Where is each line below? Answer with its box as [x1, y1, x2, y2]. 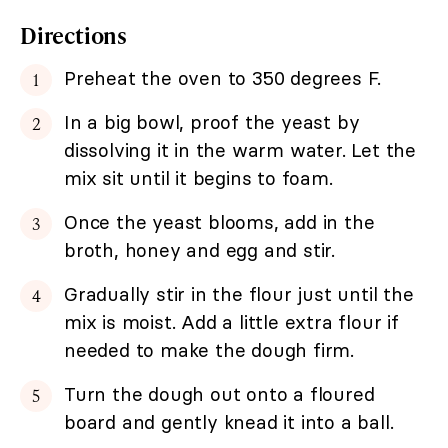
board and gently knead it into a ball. [64, 410, 394, 435]
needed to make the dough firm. [64, 338, 354, 363]
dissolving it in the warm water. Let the [64, 138, 416, 163]
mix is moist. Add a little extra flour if [64, 310, 399, 335]
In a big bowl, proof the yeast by [64, 110, 360, 135]
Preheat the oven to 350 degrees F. [64, 66, 382, 91]
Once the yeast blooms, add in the [64, 210, 375, 235]
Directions [20, 20, 127, 52]
